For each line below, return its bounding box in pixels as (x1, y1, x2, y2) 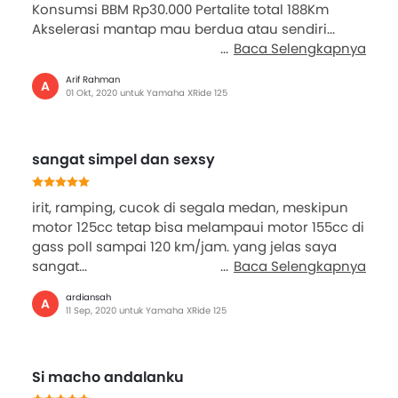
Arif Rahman (66, 73, 120, 87)
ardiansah (66, 291, 111, 305)
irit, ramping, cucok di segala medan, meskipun (32, 198, 348, 218)
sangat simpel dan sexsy (32, 149, 215, 171)
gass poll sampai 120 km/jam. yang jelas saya (32, 237, 337, 257)
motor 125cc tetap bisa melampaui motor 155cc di (32, 218, 364, 237)
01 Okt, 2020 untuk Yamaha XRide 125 (66, 86, 227, 100)
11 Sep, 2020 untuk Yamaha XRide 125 (66, 304, 227, 318)
